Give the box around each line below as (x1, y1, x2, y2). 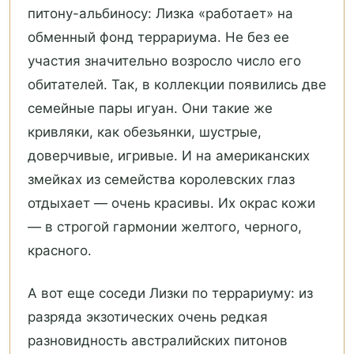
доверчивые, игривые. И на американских (28, 148, 310, 164)
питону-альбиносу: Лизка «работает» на (28, 6, 293, 22)
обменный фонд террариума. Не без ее (28, 29, 289, 46)
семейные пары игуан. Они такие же (28, 100, 273, 117)
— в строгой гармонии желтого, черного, (28, 219, 302, 235)
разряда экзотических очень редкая (28, 309, 268, 326)
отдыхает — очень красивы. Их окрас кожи (28, 195, 315, 212)
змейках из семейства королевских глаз (28, 171, 295, 188)
